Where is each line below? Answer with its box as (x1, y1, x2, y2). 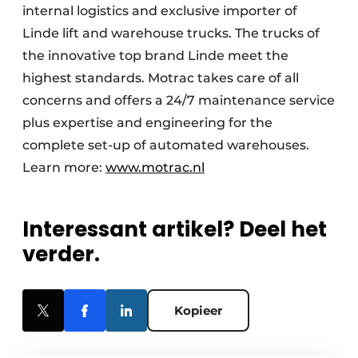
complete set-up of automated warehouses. (22, 137, 309, 153)
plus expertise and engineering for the (22, 115, 272, 131)
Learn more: (22, 160, 105, 176)
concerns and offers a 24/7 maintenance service (22, 93, 335, 109)
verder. (22, 240, 100, 269)
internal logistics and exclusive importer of (22, 3, 297, 19)
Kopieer (174, 303, 222, 319)
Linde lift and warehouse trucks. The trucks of (22, 26, 320, 42)
